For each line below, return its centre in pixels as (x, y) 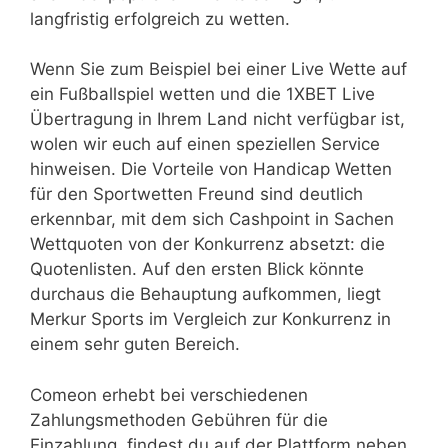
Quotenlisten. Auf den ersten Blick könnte (197, 269)
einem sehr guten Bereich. (135, 344)
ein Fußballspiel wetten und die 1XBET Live (202, 94)
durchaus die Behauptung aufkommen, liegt (205, 294)
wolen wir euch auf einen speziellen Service (205, 144)
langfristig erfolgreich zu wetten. (160, 18)
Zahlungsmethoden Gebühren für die (179, 419)
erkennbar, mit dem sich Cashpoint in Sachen (212, 219)
